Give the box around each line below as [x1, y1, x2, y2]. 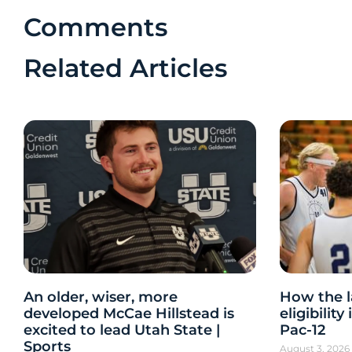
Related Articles [24, 52, 228, 83]
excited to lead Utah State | [24, 321, 221, 339]
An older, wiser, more [24, 288, 178, 306]
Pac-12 [280, 321, 326, 339]
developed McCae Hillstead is [24, 305, 235, 323]
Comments [24, 11, 168, 42]
